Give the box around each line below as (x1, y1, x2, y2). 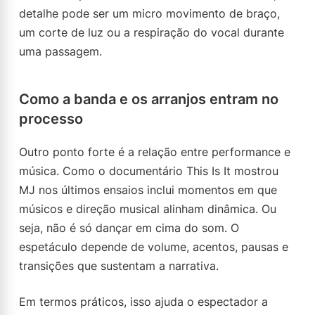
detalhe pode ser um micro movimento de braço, (19, 6, 280, 20)
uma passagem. (19, 44, 102, 58)
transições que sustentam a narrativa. (19, 259, 219, 273)
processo (19, 110, 83, 127)
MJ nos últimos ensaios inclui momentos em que (19, 183, 277, 197)
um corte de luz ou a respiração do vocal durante (19, 25, 284, 39)
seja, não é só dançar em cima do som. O (19, 221, 239, 235)
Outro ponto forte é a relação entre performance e (19, 145, 290, 159)
